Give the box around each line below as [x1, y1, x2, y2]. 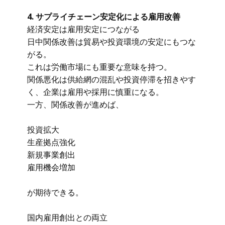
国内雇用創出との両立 [27, 212, 107, 223]
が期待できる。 [27, 187, 83, 198]
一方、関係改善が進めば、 [27, 99, 124, 110]
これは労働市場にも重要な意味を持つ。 [27, 61, 172, 72]
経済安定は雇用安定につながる [27, 24, 140, 35]
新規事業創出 [27, 149, 75, 160]
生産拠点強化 [27, 137, 75, 148]
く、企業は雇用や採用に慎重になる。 [27, 86, 164, 97]
